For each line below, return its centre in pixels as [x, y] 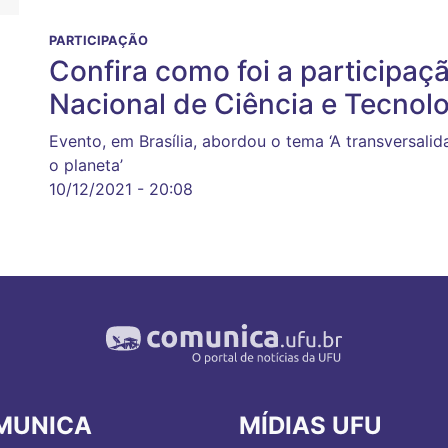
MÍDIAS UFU [310, 426]
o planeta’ [86, 165]
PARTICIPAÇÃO [98, 41]
